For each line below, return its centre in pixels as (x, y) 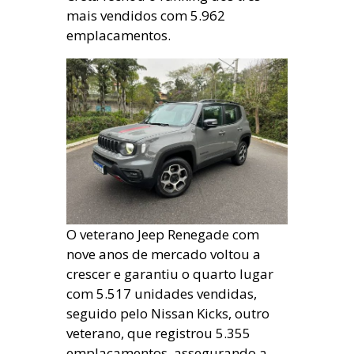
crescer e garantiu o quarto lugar (170, 274)
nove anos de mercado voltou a (164, 254)
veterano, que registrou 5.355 (158, 333)
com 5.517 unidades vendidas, (162, 294)
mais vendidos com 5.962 (146, 15)
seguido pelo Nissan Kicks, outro (168, 313)
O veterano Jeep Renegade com (163, 234)
